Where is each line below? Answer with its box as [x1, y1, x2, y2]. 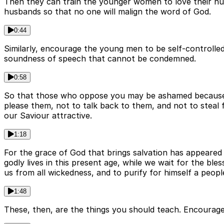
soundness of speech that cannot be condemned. [4, 53, 196, 64]
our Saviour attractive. [4, 110, 92, 121]
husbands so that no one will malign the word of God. [4, 6, 211, 17]
